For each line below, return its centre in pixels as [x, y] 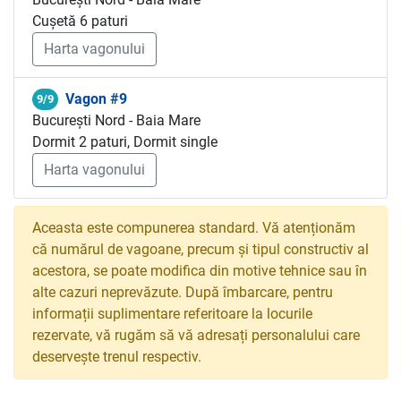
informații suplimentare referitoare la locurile [172, 314]
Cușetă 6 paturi [80, 21]
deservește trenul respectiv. [117, 357]
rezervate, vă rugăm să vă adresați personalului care [196, 335]
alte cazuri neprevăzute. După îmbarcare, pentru [183, 292]
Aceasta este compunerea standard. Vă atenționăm [194, 228]
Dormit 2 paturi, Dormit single [125, 142]
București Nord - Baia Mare [116, 120]
